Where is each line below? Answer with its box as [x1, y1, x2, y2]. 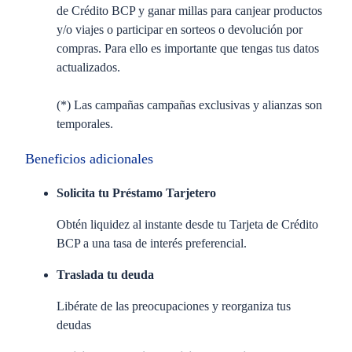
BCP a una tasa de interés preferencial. [57, 236, 247, 250]
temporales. [57, 117, 113, 130]
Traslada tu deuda [57, 268, 154, 281]
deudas [57, 318, 91, 332]
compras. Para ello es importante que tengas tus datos [57, 42, 319, 55]
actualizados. [57, 60, 120, 74]
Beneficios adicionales [25, 151, 153, 167]
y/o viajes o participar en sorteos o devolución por [57, 23, 302, 36]
